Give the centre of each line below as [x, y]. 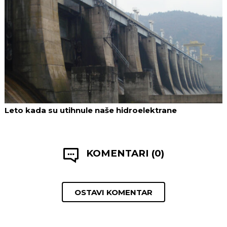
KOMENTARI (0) [125, 154]
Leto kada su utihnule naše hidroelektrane [91, 110]
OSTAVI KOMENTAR [113, 192]
